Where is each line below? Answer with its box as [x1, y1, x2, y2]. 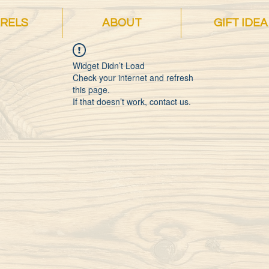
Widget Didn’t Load [73, 59, 145, 71]
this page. [73, 83, 110, 95]
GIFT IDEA [213, 17, 268, 29]
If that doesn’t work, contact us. [73, 95, 191, 107]
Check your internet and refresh [73, 71, 193, 83]
